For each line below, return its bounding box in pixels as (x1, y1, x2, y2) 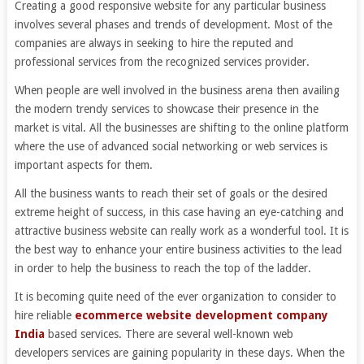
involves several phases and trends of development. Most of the (14, 18, 332, 32)
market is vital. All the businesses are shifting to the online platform (14, 121, 349, 135)
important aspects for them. (14, 158, 153, 172)
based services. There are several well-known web (44, 327, 293, 341)
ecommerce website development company (74, 309, 328, 323)
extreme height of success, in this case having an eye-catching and (14, 206, 344, 219)
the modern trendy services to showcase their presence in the (14, 102, 318, 116)
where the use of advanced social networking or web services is (14, 140, 327, 154)
